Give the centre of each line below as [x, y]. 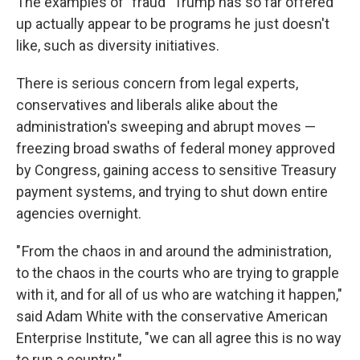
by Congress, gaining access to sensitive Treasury [176, 170]
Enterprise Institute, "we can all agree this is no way [179, 338]
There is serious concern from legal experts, [157, 83]
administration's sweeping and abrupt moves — [166, 127]
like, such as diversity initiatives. [118, 45]
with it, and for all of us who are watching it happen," [179, 295]
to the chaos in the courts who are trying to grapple [178, 273]
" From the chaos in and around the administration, [174, 251]
